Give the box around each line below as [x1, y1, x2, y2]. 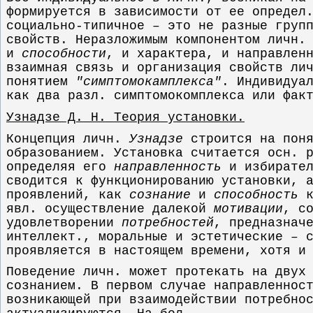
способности [22, 47, 106, 61]
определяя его [6, 159, 114, 174]
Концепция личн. [6, 131, 129, 146]
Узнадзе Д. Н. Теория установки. [6, 110, 245, 124]
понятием [6, 75, 75, 89]
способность [214, 187, 298, 202]
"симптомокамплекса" [75, 75, 221, 89]
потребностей [122, 215, 214, 230]
